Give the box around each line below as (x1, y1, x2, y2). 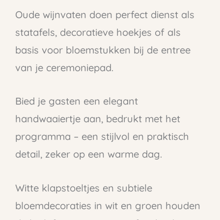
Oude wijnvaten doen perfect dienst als (15, 8, 194, 21)
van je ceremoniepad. (15, 61, 113, 74)
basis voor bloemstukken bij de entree (15, 44, 191, 56)
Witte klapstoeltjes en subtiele (15, 181, 152, 194)
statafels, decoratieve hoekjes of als (15, 26, 181, 39)
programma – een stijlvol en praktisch (15, 130, 189, 143)
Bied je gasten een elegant (15, 95, 138, 108)
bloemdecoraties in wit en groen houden (15, 199, 200, 212)
